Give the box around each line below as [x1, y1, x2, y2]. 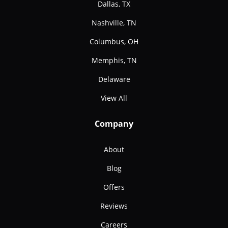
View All [101, 93, 127, 103]
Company [95, 118, 133, 130]
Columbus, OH [90, 37, 138, 47]
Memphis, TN [91, 55, 137, 66]
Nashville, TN [92, 18, 136, 28]
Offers [103, 182, 125, 192]
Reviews [100, 201, 128, 211]
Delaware [98, 74, 130, 84]
